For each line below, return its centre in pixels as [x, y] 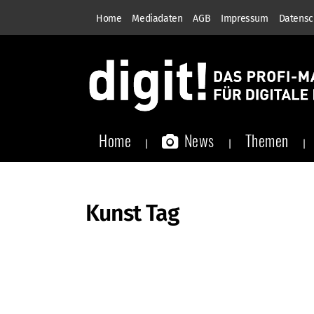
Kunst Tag [132, 213]
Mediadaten [157, 19]
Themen [267, 140]
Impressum [245, 19]
